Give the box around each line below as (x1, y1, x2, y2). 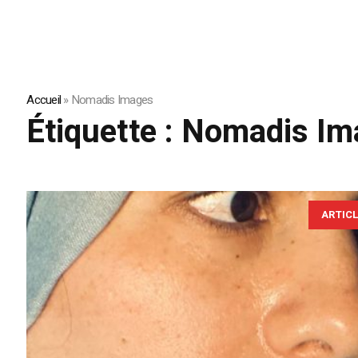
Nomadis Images (70, 91, 153, 109)
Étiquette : (26, 109, 182, 157)
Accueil (26, 91, 62, 109)
